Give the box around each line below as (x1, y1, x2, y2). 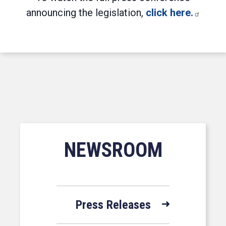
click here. (145, 7, 193, 19)
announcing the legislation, (26, 7, 146, 19)
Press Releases (75, 198, 151, 212)
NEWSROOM (64, 138, 162, 162)
